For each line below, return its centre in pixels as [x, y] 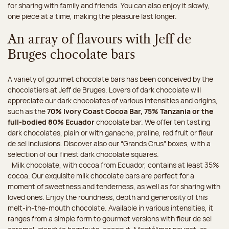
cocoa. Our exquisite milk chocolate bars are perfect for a [101, 176]
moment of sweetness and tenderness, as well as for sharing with [114, 187]
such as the [27, 111]
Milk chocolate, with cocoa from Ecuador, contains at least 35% [113, 165]
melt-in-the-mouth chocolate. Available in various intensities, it [110, 208]
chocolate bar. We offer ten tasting [152, 122]
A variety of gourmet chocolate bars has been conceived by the [110, 79]
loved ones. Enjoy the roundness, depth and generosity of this [108, 197]
